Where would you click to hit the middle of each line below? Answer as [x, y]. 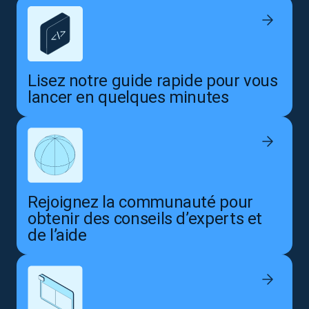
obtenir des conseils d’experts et [145, 219]
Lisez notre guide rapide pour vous [153, 81]
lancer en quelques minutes [128, 97]
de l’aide [57, 235]
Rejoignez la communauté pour [140, 202]
